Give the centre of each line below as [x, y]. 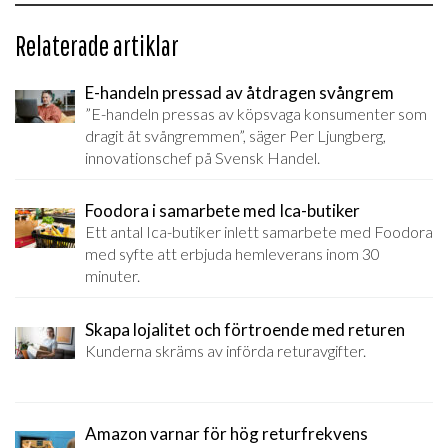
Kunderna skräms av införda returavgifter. [225, 350]
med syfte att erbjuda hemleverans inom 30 [232, 254]
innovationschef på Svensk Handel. [202, 157]
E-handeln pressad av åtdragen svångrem [239, 92]
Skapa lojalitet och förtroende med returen [245, 329]
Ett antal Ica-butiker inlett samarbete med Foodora [259, 232]
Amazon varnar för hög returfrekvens [226, 434]
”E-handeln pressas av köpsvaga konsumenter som [256, 113]
